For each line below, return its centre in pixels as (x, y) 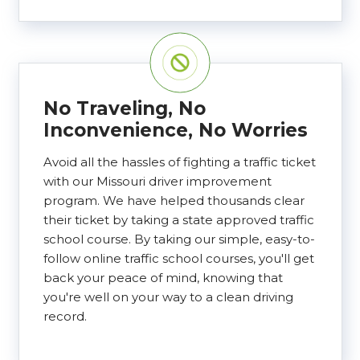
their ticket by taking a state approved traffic (178, 220)
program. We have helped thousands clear (174, 201)
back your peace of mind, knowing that (163, 278)
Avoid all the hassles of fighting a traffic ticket (179, 162)
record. (65, 317)
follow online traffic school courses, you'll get (178, 259)
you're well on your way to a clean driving (168, 297)
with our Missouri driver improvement (157, 182)
